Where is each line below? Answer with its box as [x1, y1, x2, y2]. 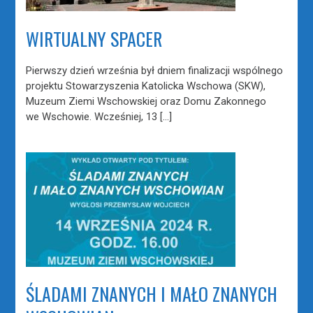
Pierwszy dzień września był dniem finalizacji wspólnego [26, 64, 284, 77]
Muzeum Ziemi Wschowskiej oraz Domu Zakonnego [26, 94, 267, 108]
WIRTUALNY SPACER [26, 24, 163, 52]
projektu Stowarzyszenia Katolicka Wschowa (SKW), [26, 79, 266, 92]
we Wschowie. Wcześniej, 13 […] [26, 110, 173, 123]
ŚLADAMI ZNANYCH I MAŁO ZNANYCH [26, 280, 278, 308]
